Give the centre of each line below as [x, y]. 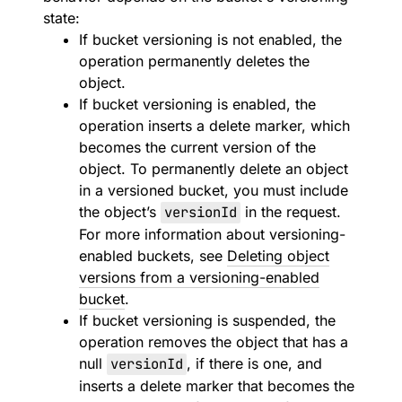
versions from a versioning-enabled [199, 277]
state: [61, 18]
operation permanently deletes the [194, 61]
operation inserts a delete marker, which [214, 126]
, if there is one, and [254, 363]
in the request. [291, 212]
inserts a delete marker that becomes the [217, 386]
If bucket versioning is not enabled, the [210, 39]
